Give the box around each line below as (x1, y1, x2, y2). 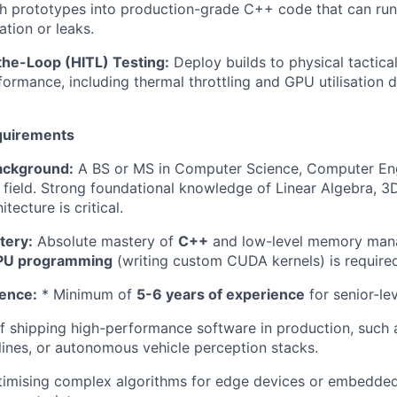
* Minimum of (37, 284, 136, 303)
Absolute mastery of (33, 231, 178, 250)
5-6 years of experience (136, 284, 305, 303)
